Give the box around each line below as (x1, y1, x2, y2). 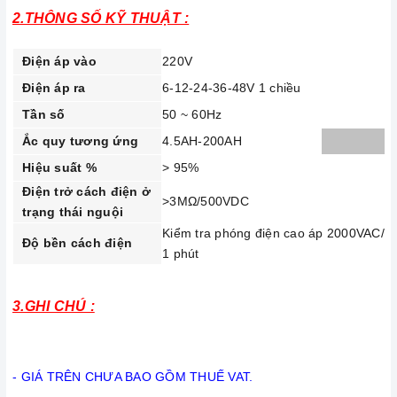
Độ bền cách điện (22, 235, 132, 250)
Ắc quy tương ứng (22, 133, 138, 148)
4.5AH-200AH (162, 133, 242, 148)
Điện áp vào (22, 53, 97, 68)
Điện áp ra (22, 80, 86, 95)
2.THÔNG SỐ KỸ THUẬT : (12, 10, 190, 26)
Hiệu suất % (22, 160, 100, 175)
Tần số (22, 106, 66, 121)
